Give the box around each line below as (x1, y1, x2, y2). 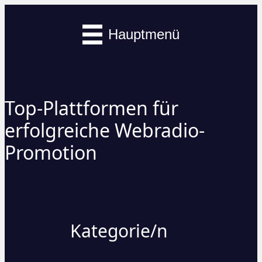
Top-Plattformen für (5, 95, 178, 121)
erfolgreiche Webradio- (5, 118, 205, 143)
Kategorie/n (70, 218, 168, 243)
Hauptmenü (108, 26, 180, 42)
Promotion (5, 140, 97, 166)
